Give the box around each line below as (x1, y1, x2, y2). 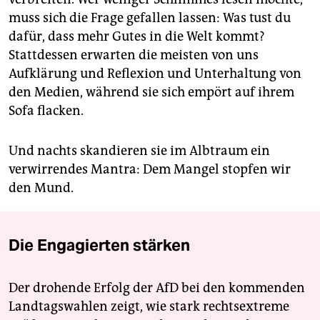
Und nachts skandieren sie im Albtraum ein (9, 143, 270, 159)
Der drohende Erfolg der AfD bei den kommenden (9, 280, 305, 296)
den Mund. (9, 180, 74, 196)
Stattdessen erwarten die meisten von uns (9, 47, 259, 64)
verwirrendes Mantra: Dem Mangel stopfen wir (9, 161, 291, 178)
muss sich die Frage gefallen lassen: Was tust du (9, 10, 291, 26)
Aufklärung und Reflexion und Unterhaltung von (9, 66, 301, 82)
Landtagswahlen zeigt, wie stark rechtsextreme (9, 299, 289, 315)
